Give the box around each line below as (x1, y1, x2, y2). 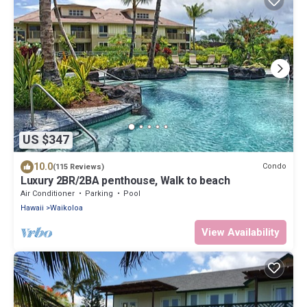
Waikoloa (50, 203, 83, 212)
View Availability (201, 225, 280, 238)
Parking (85, 188, 113, 198)
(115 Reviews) (53, 162, 104, 171)
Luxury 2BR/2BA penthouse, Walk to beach (21, 173, 230, 187)
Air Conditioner (21, 188, 75, 198)
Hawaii (21, 203, 44, 212)
